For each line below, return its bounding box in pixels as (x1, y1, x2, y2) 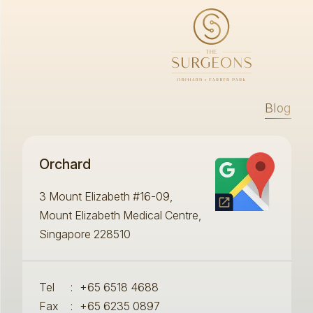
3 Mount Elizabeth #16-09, (38, 189, 173, 203)
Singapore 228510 (38, 226, 131, 241)
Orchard (38, 155, 91, 173)
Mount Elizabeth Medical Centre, (38, 208, 201, 222)
